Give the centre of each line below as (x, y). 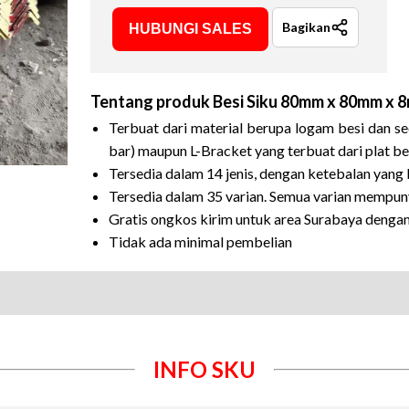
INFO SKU (204, 369)
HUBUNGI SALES (190, 29)
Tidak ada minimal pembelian (200, 241)
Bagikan (306, 27)
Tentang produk (152, 101)
